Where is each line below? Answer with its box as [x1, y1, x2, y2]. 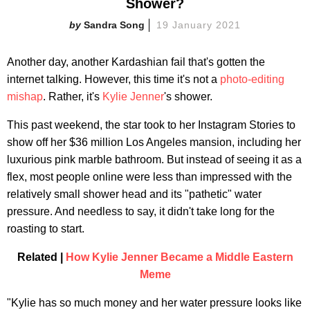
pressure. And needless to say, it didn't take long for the [7, 205, 275, 217]
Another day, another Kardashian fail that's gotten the [7, 55, 265, 68]
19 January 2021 [156, 19, 241, 30]
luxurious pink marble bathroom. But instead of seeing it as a [7, 153, 302, 165]
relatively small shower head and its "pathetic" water [7, 188, 262, 200]
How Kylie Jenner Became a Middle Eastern [65, 250, 293, 263]
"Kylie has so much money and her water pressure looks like [7, 296, 302, 309]
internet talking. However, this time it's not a [7, 73, 220, 85]
